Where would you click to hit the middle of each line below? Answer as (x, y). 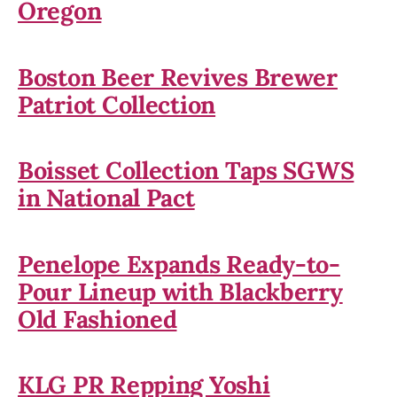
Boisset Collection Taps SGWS (186, 171)
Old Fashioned (97, 319)
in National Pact (106, 198)
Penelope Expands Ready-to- (179, 264)
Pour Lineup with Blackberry (180, 291)
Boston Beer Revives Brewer (178, 77)
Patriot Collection (117, 104)
